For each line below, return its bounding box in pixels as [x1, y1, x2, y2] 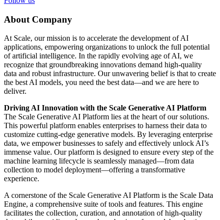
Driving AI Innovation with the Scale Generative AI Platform [4, 104, 206, 112]
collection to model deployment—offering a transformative [4, 165, 185, 174]
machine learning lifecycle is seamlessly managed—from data [4, 157, 194, 165]
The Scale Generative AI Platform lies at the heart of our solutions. [4, 112, 209, 121]
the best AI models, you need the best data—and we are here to [4, 78, 199, 87]
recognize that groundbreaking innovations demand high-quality [4, 60, 202, 69]
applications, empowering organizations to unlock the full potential [4, 43, 210, 52]
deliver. [4, 87, 27, 96]
